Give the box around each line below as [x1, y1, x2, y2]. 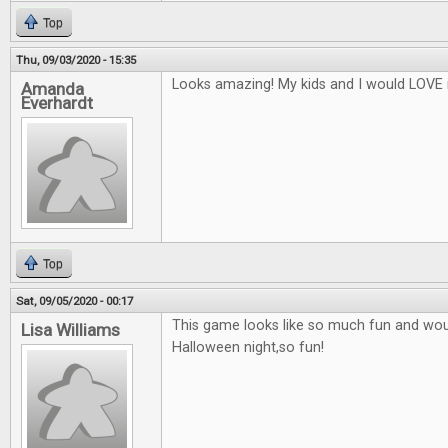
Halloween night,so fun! [172, 339, 324, 356]
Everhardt [21, 93, 93, 113]
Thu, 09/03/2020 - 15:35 [16, 53, 136, 67]
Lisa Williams [21, 320, 120, 340]
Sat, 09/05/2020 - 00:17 [16, 294, 133, 308]
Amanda [21, 79, 84, 99]
